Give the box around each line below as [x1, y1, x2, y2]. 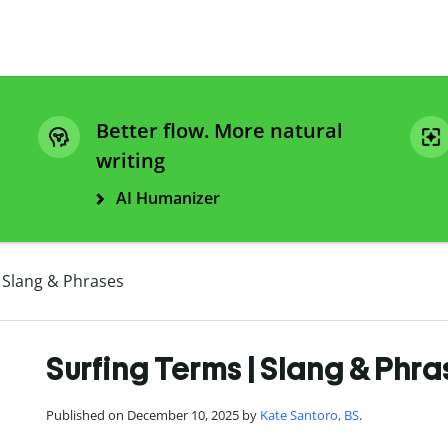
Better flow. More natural [96, 117, 343, 145]
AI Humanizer [116, 187, 220, 210]
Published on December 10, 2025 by [46, 406, 260, 425]
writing [96, 147, 165, 175]
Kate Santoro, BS [260, 406, 359, 425]
